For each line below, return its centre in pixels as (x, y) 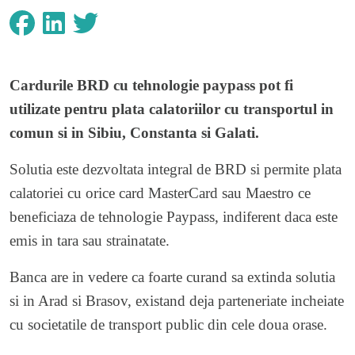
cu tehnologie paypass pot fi (201, 85)
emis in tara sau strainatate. (90, 240)
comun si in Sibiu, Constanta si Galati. (134, 132)
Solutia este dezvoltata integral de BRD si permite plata (176, 169)
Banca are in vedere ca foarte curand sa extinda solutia (172, 277)
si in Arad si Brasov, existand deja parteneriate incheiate (177, 300)
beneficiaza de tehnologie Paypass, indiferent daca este (174, 216)
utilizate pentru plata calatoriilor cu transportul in (172, 109)
